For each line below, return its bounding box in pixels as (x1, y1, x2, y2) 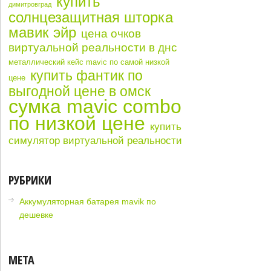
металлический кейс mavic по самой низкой (8, 57, 170, 67)
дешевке (19, 210, 54, 220)
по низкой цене (8, 113, 146, 135)
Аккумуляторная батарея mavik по (19, 197, 157, 207)
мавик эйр (8, 24, 77, 41)
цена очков (81, 27, 142, 41)
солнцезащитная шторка (8, 9, 174, 26)
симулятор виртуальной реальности (8, 134, 183, 147)
